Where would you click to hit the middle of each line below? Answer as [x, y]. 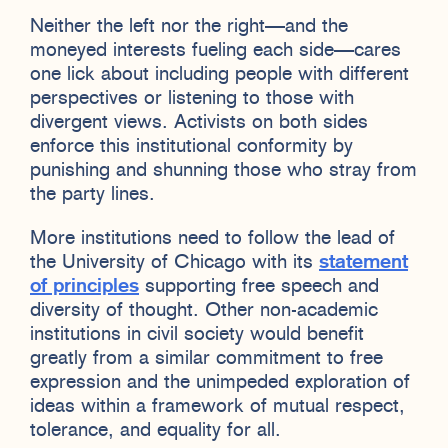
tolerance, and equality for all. [155, 431]
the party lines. [92, 195]
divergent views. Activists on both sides [199, 123]
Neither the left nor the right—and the [189, 27]
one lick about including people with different [219, 75]
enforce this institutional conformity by [191, 147]
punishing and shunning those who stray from [223, 171]
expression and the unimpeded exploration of [220, 383]
